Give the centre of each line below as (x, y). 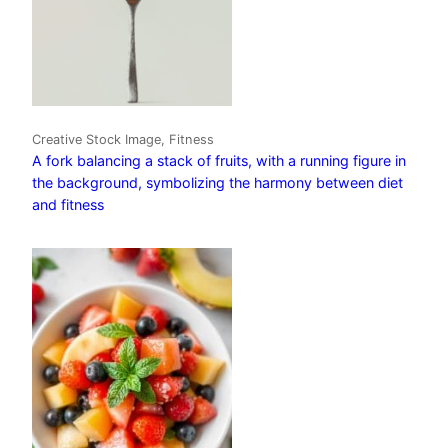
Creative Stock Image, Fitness (123, 139)
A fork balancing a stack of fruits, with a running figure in (219, 160)
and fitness (68, 204)
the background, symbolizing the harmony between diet (217, 182)
